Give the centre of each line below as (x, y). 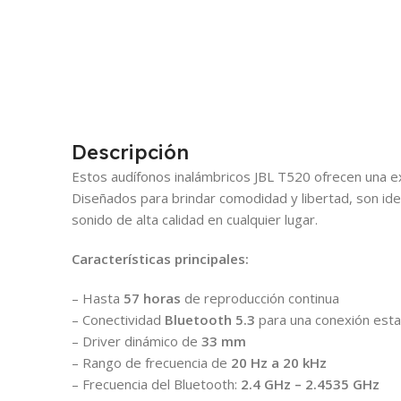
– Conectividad (118, 319)
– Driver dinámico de (137, 341)
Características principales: (160, 258)
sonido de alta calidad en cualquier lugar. (195, 219)
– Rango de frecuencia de (151, 362)
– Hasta (98, 298)
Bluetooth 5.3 (210, 319)
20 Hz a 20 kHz (279, 362)
